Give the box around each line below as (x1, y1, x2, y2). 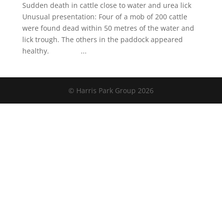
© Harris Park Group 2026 (68, 85, 154, 95)
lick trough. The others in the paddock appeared (22, 34, 183, 44)
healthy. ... (22, 46, 87, 55)
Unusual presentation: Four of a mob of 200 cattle (22, 11, 187, 21)
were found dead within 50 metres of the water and (22, 23, 194, 33)
